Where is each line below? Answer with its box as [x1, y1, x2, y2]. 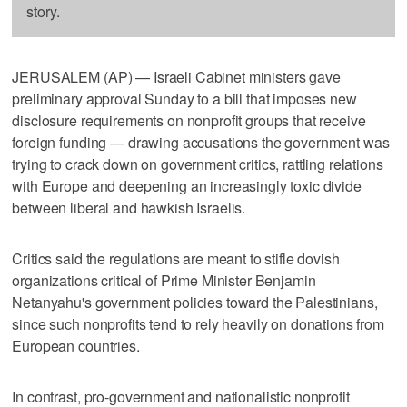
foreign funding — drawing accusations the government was [12, 131, 390, 153]
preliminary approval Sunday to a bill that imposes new [12, 87, 357, 109]
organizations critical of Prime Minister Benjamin [12, 269, 316, 291]
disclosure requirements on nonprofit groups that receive [12, 109, 366, 131]
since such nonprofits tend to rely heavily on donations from [12, 313, 384, 334]
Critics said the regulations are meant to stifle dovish [12, 247, 340, 269]
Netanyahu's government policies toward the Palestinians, [12, 291, 378, 313]
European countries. [12, 334, 140, 356]
